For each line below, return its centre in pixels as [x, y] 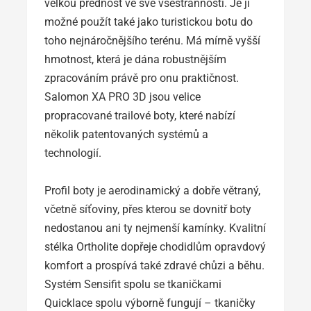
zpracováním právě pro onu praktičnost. [142, 78]
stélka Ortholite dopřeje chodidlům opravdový [155, 247]
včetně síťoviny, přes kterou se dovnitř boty [148, 210]
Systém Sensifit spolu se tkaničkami [133, 285]
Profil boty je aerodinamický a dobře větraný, [152, 191]
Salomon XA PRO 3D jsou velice [123, 97]
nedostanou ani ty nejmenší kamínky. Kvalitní [155, 228]
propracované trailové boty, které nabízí [140, 116]
